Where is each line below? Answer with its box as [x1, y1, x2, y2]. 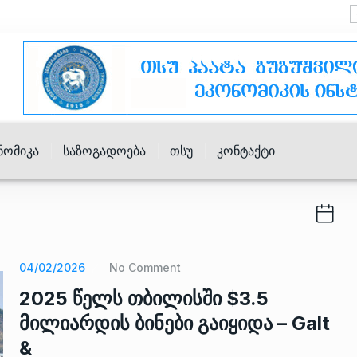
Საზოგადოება [63, 143, 146, 159]
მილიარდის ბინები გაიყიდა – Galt [19, 312, 330, 335]
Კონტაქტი [217, 143, 275, 159]
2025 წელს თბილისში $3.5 [19, 287, 269, 310]
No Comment [109, 261, 181, 274]
